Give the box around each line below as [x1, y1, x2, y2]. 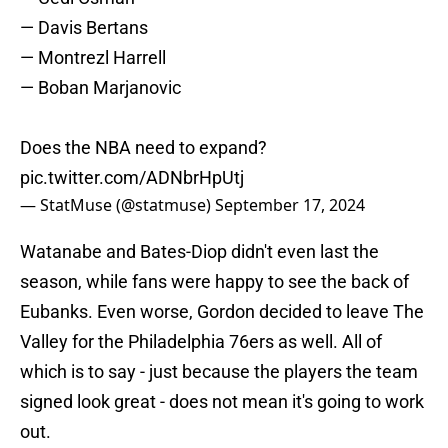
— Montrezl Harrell [20, 47, 166, 69]
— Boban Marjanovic [20, 77, 181, 99]
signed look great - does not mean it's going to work [20, 391, 424, 413]
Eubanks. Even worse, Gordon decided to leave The [20, 301, 424, 323]
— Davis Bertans [20, 17, 148, 39]
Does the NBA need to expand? [20, 137, 267, 159]
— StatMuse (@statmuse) [20, 194, 215, 217]
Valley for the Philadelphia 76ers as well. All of [20, 331, 382, 353]
